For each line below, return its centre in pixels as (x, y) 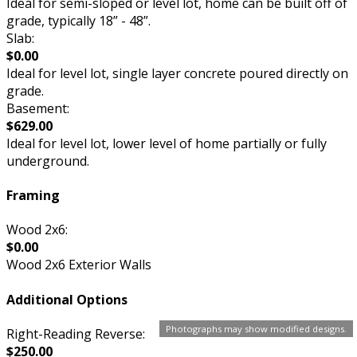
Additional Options (67, 299)
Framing (33, 196)
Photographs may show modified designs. (256, 329)
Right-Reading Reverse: (76, 334)
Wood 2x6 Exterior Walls (79, 265)
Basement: (38, 108)
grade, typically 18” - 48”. (78, 20)
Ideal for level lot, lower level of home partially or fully (167, 143)
